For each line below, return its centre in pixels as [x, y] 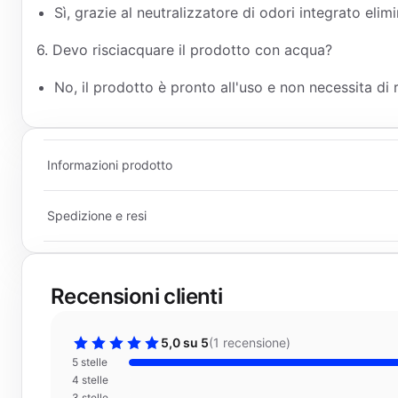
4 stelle [90, 380]
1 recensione [250, 342]
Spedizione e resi [97, 215]
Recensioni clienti [137, 296]
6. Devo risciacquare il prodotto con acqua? [184, 50]
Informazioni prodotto [110, 165]
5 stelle [90, 362]
